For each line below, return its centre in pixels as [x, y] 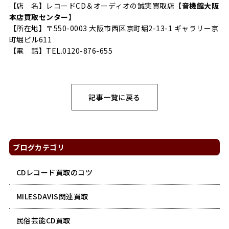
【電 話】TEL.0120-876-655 [61, 50]
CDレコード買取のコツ [54, 172]
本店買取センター [39, 17]
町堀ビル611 [30, 39]
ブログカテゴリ [39, 147]
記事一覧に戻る [114, 97]
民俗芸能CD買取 [43, 220]
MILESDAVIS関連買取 [52, 196]
